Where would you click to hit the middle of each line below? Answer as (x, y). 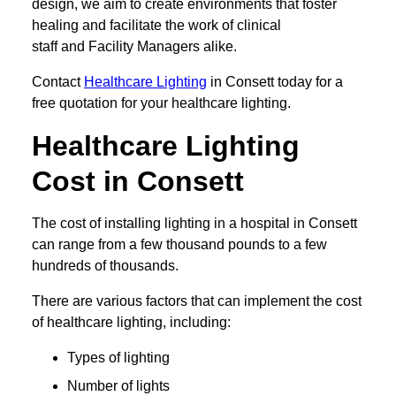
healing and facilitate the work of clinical (156, 26)
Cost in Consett (138, 182)
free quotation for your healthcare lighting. (161, 103)
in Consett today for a (275, 82)
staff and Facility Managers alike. (134, 47)
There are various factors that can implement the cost (197, 301)
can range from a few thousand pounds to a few (179, 245)
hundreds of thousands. (105, 266)
